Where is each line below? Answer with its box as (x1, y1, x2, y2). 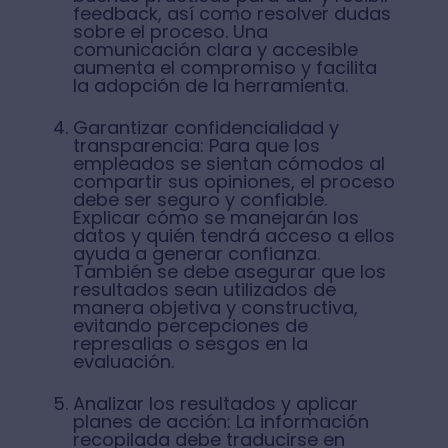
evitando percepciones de (72, 313, 308, 338)
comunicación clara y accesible (72, 37, 358, 62)
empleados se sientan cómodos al (72, 151, 385, 176)
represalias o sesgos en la (72, 331, 308, 356)
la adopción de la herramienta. (72, 73, 348, 98)
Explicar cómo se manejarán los (72, 205, 359, 230)
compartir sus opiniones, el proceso (72, 169, 395, 194)
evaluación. (72, 349, 174, 374)
